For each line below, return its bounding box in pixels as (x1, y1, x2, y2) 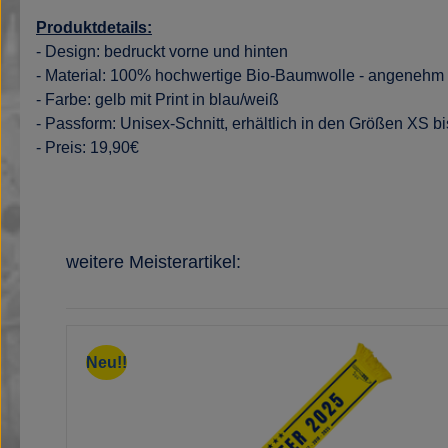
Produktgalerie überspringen (40, 251, 242, 268)
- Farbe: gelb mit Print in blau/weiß (36, 91, 279, 108)
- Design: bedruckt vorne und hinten (36, 43, 292, 60)
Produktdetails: (36, 19, 152, 36)
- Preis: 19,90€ (36, 139, 139, 156)
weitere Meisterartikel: (66, 252, 241, 272)
